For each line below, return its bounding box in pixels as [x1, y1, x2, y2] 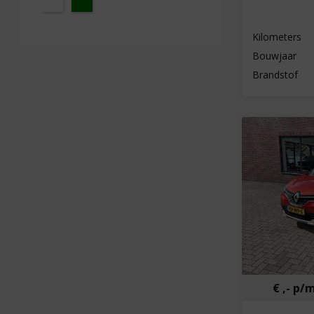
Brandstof [252, 68, 298, 82]
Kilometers [252, 30, 301, 44]
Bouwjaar [252, 49, 296, 63]
